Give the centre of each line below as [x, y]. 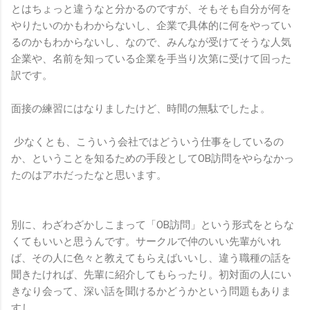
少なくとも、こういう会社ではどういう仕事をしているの [147, 142]
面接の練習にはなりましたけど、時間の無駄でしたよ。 [141, 108]
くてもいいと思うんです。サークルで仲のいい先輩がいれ [146, 241]
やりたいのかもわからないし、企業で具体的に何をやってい [151, 25]
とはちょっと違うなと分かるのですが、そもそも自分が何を [151, 9]
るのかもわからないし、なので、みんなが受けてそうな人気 [151, 42]
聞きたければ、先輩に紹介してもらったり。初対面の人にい [151, 274]
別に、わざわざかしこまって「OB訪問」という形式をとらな [153, 225]
